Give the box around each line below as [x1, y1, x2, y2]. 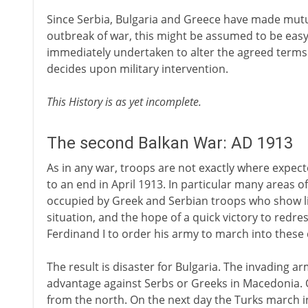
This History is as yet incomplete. [46, 94, 201, 109]
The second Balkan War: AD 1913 [46, 133, 293, 153]
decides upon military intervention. [46, 61, 228, 76]
